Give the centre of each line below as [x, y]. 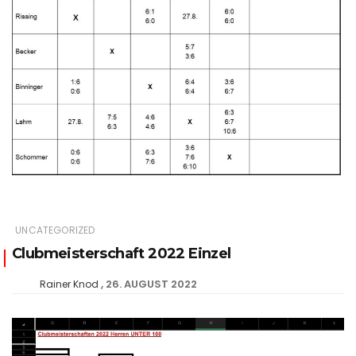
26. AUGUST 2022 [151, 284]
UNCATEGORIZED [55, 230]
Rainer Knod [69, 284]
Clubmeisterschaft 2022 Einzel [122, 253]
